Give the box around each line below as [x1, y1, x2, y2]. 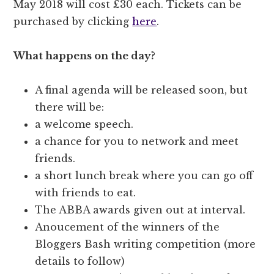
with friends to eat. [35, 187, 136, 199]
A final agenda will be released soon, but [35, 84, 248, 97]
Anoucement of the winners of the [35, 221, 220, 234]
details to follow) [35, 255, 125, 268]
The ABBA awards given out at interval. [35, 204, 246, 217]
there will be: [35, 101, 105, 114]
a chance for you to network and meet [35, 135, 239, 148]
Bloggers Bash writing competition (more [35, 238, 256, 251]
